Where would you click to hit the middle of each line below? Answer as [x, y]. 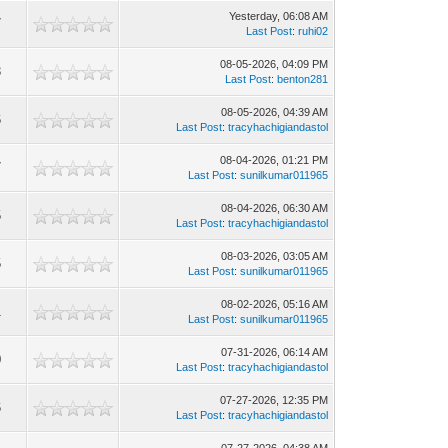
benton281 [303, 79]
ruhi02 [313, 31]
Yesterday [253, 16]
